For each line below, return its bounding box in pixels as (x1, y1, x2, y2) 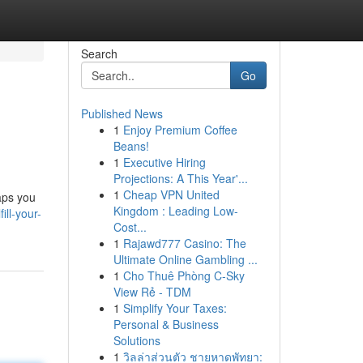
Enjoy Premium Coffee (122, 122, 237, 138)
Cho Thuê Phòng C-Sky (122, 267, 245, 284)
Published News (80, 105, 163, 122)
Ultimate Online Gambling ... (113, 251, 258, 267)
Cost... (113, 219, 147, 235)
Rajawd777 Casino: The (122, 235, 246, 251)
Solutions (113, 332, 160, 348)
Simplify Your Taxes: (122, 300, 227, 316)
